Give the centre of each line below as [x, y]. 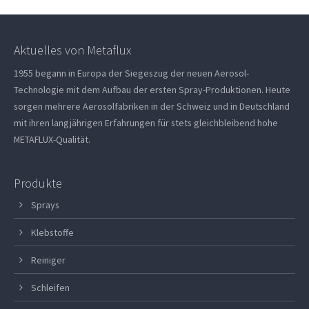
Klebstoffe [53, 232]
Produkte [38, 183]
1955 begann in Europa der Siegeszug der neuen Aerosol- [132, 73]
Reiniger [49, 260]
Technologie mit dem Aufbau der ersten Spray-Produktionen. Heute [152, 89]
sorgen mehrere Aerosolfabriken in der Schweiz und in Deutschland [152, 106]
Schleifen [51, 287]
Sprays [46, 205]
